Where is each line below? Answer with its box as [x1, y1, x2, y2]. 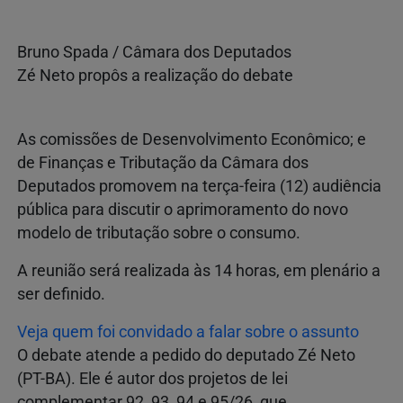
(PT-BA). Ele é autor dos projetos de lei [17, 369, 288, 388]
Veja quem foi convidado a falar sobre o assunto [17, 322, 359, 341]
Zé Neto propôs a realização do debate [17, 66, 293, 85]
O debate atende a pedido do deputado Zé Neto [17, 345, 355, 364]
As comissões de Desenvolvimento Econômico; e [17, 130, 366, 148]
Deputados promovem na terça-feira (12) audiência [17, 176, 381, 195]
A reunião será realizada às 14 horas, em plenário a [17, 261, 381, 280]
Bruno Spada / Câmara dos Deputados [17, 42, 291, 61]
